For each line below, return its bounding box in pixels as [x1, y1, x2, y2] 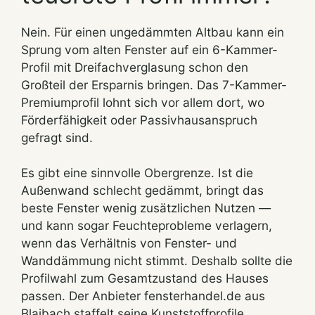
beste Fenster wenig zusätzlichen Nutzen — [21, 200, 271, 216]
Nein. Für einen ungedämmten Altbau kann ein [21, 24, 284, 39]
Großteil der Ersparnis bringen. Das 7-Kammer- [21, 77, 287, 92]
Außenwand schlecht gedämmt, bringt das [21, 183, 264, 198]
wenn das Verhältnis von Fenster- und [21, 236, 237, 251]
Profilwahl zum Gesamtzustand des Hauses [21, 271, 269, 286]
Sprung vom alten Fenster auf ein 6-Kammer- [21, 41, 278, 57]
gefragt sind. [21, 129, 93, 145]
